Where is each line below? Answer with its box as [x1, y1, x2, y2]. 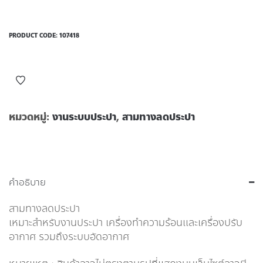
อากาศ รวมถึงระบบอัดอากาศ [9, 229, 129, 245]
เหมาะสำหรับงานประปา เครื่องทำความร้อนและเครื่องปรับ [9, 215, 242, 231]
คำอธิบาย [9, 175, 46, 190]
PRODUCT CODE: [9, 31, 59, 40]
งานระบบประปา [52, 109, 116, 124]
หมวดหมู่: [9, 109, 52, 124]
